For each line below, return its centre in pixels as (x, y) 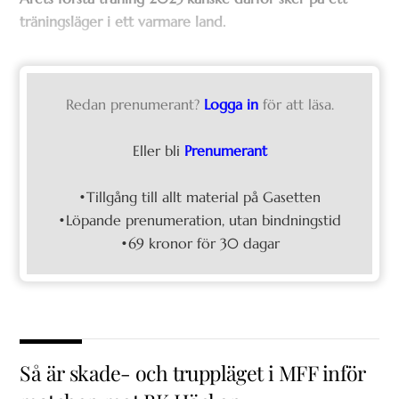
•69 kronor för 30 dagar (199, 243)
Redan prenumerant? (132, 104)
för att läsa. (298, 104)
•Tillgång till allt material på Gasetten (199, 196)
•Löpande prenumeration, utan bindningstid (199, 220)
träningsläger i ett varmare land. (123, 21)
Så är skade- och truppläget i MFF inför (193, 373)
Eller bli (158, 150)
